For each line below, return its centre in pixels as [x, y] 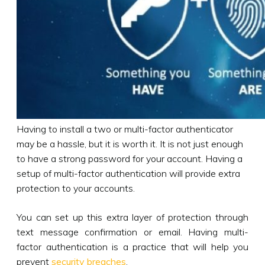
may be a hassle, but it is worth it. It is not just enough [130, 143]
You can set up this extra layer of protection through [132, 217]
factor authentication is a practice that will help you [132, 246]
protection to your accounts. [76, 188]
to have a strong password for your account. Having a [130, 158]
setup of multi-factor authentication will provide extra [128, 173]
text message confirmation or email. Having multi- [132, 232]
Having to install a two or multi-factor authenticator [125, 129]
